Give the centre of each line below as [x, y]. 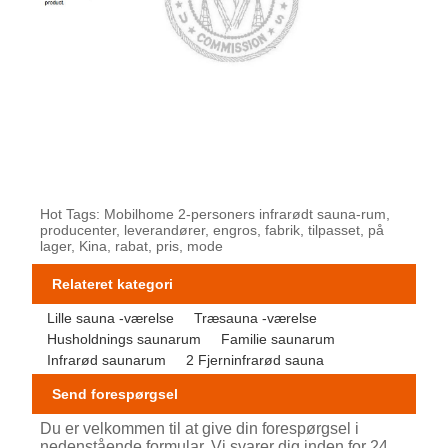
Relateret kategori [113, 283]
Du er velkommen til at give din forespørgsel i [200, 429]
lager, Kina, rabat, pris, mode [132, 245]
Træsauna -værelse [256, 317]
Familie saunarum [278, 338]
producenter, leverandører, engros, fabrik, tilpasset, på [212, 229]
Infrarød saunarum [107, 359]
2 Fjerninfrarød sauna [255, 359]
